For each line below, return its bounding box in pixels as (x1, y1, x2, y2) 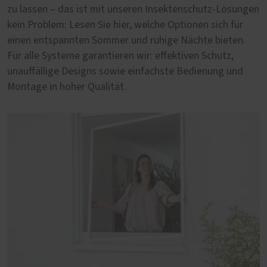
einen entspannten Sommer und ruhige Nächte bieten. (7, 35, 246, 46)
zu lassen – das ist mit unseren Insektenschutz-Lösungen (7, 4, 259, 15)
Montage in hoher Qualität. (7, 82, 126, 93)
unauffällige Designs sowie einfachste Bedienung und (7, 66, 243, 77)
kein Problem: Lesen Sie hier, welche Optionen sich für (7, 20, 243, 31)
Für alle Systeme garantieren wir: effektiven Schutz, (7, 51, 234, 62)
